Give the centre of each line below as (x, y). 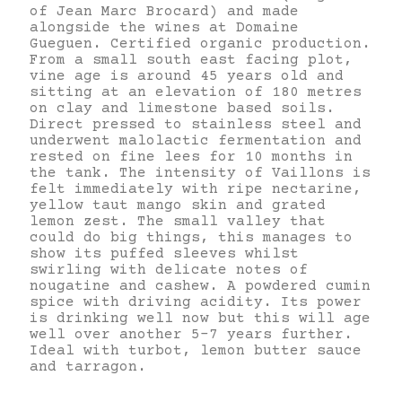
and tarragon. (88, 367)
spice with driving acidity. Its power (196, 302)
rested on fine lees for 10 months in (191, 157)
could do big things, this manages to (191, 237)
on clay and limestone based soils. (182, 108)
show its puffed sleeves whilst (164, 253)
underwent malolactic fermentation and (196, 140)
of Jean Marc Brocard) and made (164, 11)
